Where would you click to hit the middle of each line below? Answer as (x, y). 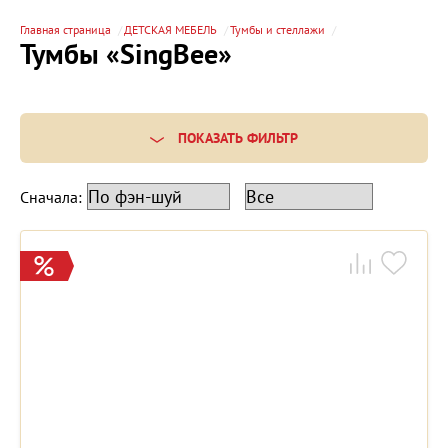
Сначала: (51, 196)
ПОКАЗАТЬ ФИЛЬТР (238, 138)
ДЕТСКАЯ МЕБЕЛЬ (170, 29)
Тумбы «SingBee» (126, 54)
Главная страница (65, 29)
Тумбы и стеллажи (277, 29)
